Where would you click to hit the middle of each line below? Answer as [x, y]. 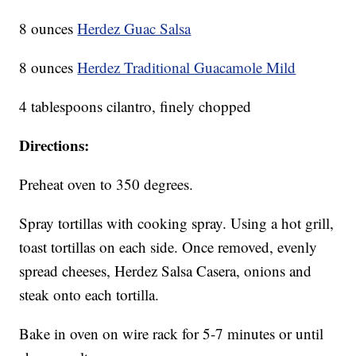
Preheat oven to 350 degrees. [106, 184]
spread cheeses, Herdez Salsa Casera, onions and [166, 271]
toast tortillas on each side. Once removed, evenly [168, 247]
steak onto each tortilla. [89, 295]
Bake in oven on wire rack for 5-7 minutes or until [172, 334]
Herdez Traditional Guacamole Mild [187, 68]
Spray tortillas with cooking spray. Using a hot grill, [177, 223]
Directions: [54, 145]
